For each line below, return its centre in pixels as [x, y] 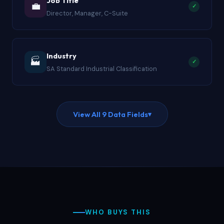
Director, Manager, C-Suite [87, 13]
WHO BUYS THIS [118, 212]
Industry [61, 56]
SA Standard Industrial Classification [102, 69]
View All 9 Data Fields [110, 114]
